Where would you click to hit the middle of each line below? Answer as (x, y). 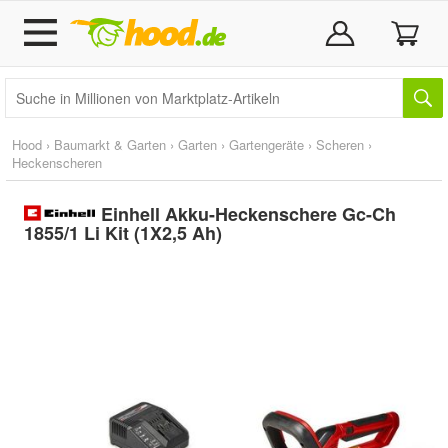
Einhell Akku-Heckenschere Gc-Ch (249, 214)
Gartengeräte (266, 144)
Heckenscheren (57, 162)
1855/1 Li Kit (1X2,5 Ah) (123, 233)
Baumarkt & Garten (110, 144)
